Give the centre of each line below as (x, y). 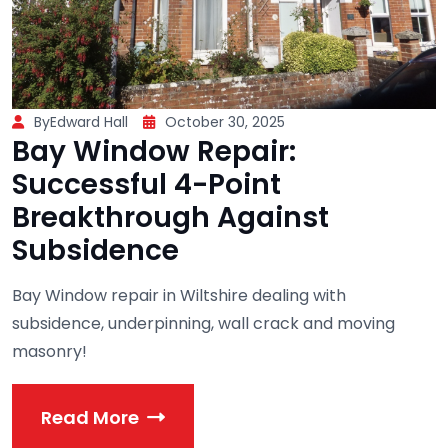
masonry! (49, 352)
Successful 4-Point (146, 185)
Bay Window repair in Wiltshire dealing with (179, 296)
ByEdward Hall (81, 122)
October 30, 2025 (225, 122)
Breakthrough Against (170, 218)
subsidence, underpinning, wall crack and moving (203, 324)
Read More (90, 417)
